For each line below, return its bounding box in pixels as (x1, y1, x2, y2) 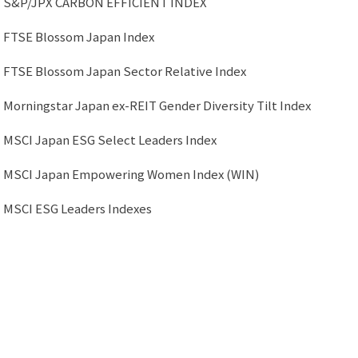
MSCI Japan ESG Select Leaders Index (3, 131, 217, 148)
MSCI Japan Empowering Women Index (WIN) (3, 165, 259, 182)
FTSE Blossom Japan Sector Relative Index (3, 62, 246, 79)
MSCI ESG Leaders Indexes (3, 200, 152, 217)
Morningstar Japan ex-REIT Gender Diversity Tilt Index (3, 97, 311, 113)
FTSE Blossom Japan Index (3, 28, 154, 45)
